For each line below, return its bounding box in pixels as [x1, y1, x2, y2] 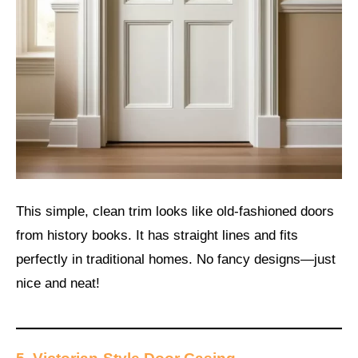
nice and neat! [16, 275, 100, 291]
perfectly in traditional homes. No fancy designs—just [16, 251, 336, 267]
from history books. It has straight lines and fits [16, 227, 298, 243]
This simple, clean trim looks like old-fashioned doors [16, 203, 334, 219]
